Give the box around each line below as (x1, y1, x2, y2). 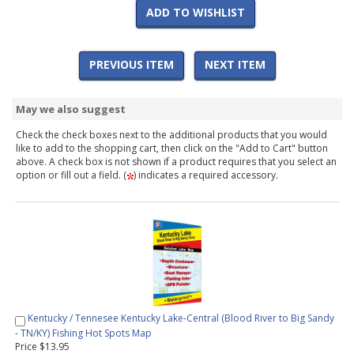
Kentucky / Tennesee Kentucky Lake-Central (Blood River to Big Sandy (28, 311, 334, 326)
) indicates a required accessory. (134, 168, 278, 183)
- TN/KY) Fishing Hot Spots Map (15, 326, 152, 340)
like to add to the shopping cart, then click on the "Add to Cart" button (16, 141, 328, 156)
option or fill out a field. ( (16, 168, 126, 183)
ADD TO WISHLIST (145, 5, 245, 21)
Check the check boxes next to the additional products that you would (16, 128, 327, 142)
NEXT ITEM (204, 57, 265, 73)
